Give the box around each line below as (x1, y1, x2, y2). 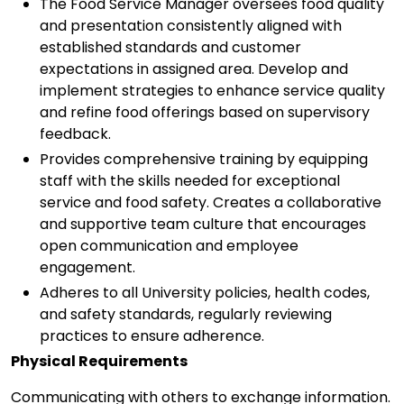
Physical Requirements (11, 351, 188, 372)
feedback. (40, 124, 115, 145)
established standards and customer (40, 37, 301, 59)
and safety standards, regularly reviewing (40, 304, 332, 326)
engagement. (40, 257, 139, 279)
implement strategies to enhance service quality (40, 80, 385, 102)
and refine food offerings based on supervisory (40, 102, 370, 124)
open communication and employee (40, 235, 298, 257)
